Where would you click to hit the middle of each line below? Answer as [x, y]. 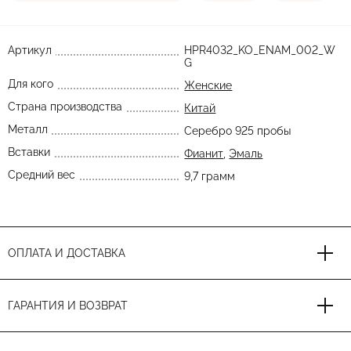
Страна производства [65, 107]
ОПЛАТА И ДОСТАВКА [67, 253]
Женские [208, 85]
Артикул [30, 50]
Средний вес [42, 175]
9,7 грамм [210, 176]
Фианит [204, 154]
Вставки [29, 152]
